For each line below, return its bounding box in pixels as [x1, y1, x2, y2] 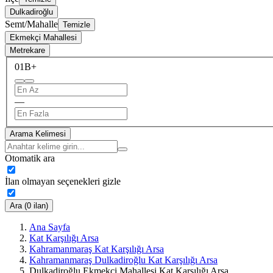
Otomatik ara [5, 152, 55, 163]
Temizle [63, 20, 90, 29]
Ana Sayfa [29, 221, 70, 232]
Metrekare [10, 46, 45, 55]
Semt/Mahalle [5, 19, 58, 29]
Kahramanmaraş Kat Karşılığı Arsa [29, 243, 164, 254]
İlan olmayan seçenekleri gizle [5, 175, 121, 186]
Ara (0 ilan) [10, 200, 48, 210]
